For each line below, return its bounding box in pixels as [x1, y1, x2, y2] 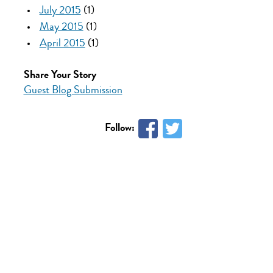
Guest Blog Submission [23, 85, 122, 96]
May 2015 [39, 21, 83, 33]
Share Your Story [23, 69, 96, 81]
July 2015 [39, 5, 81, 16]
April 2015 [39, 38, 85, 49]
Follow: [105, 122, 137, 134]
